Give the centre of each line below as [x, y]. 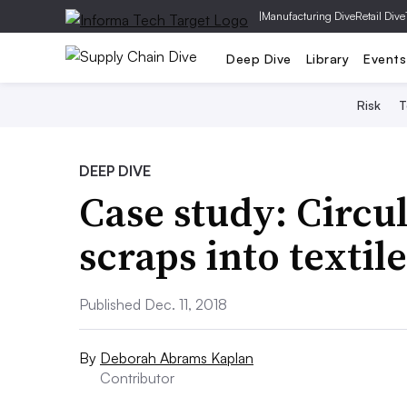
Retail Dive [380, 16]
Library [327, 58]
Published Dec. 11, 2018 [153, 304]
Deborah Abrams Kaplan [177, 358]
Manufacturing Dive [308, 16]
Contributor [137, 378]
